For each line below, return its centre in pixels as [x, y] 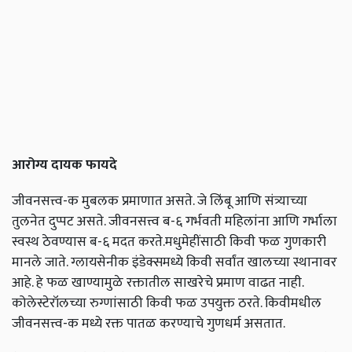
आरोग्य [30, 165]
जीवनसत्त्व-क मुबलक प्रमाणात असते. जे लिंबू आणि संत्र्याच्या [159, 201]
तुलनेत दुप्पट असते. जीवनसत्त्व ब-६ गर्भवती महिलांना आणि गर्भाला [174, 222]
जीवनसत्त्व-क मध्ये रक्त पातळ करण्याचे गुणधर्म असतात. [148, 324]
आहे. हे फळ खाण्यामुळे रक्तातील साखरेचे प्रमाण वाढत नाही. [158, 283]
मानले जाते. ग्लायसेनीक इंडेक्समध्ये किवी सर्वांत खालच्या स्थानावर [174, 262]
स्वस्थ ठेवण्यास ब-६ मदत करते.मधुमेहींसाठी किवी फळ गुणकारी [169, 242]
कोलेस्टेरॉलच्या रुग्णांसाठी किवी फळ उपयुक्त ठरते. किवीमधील [167, 303]
